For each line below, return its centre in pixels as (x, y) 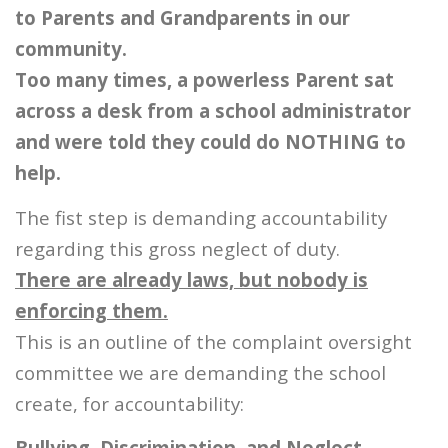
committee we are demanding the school (200, 372)
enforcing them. (91, 310)
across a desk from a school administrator (213, 111)
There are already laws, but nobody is (191, 279)
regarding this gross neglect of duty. (177, 248)
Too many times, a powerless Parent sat (204, 80)
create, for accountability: (129, 403)
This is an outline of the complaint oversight (213, 341)
